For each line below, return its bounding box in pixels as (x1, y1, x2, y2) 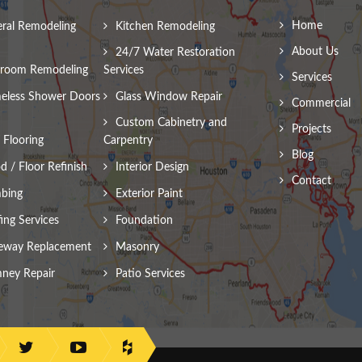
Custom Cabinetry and (115, 117, 227, 129)
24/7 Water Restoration (115, 47, 235, 59)
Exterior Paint (115, 188, 183, 200)
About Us (291, 46, 339, 58)
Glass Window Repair (115, 91, 222, 103)
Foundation (115, 215, 173, 227)
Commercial (291, 98, 351, 110)
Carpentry (103, 135, 153, 147)
